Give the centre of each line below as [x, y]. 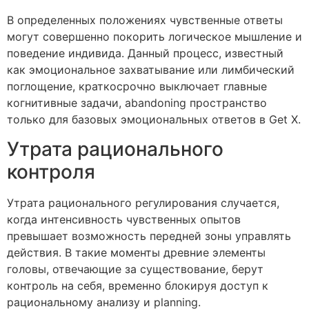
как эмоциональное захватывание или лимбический [151, 70]
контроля [51, 171]
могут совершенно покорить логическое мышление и [154, 37]
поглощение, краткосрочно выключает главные [137, 87]
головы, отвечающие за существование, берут [135, 269]
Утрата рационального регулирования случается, [143, 202]
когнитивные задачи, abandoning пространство [137, 103]
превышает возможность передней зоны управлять [149, 236]
